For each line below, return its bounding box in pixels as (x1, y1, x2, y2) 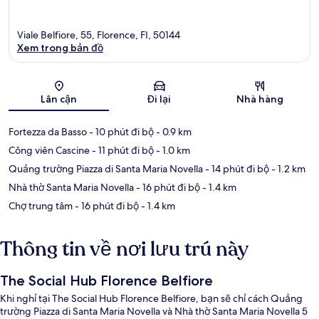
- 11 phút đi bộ (90, 144, 154, 157)
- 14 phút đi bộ (203, 162, 269, 176)
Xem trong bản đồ (17, 41, 103, 55)
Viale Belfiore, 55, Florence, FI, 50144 (17, 28, 180, 42)
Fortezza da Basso (9, 125, 87, 139)
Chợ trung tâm (9, 199, 73, 213)
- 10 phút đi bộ (87, 125, 154, 139)
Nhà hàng (236, 93, 284, 106)
